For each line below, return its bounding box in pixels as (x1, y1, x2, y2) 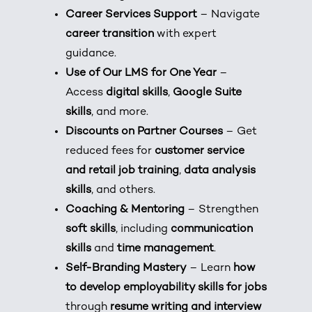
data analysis (184, 165, 256, 178)
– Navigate (197, 9, 260, 22)
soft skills (65, 224, 116, 236)
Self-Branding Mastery (65, 263, 187, 275)
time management (117, 243, 214, 256)
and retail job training (65, 165, 180, 178)
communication (171, 224, 253, 236)
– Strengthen (185, 204, 259, 217)
